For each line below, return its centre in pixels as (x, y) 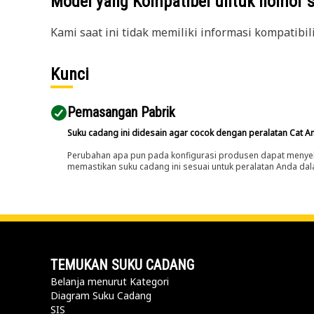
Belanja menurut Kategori (110, 281)
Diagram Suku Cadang (101, 295)
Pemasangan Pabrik (121, 112)
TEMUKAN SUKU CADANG (122, 265)
